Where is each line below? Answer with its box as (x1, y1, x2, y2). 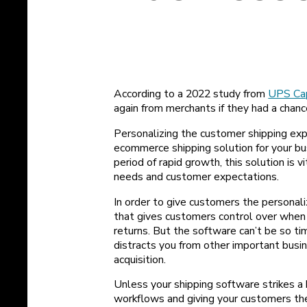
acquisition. (114, 251, 167, 267)
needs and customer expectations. (114, 169, 280, 184)
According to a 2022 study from (114, 86, 269, 102)
